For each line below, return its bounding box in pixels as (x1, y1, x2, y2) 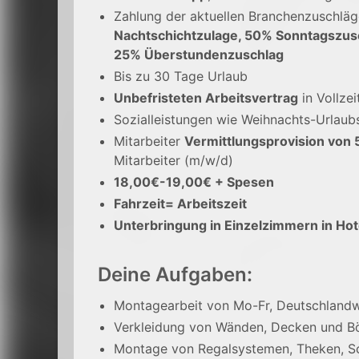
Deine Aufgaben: (98, 263, 252, 286)
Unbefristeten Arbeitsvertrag (114, 90, 298, 106)
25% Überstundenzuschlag (114, 46, 287, 63)
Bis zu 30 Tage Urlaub (114, 68, 248, 84)
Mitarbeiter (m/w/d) (114, 152, 233, 168)
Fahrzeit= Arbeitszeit (114, 196, 247, 212)
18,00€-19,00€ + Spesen (114, 174, 274, 190)
